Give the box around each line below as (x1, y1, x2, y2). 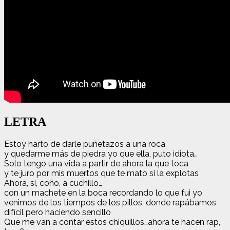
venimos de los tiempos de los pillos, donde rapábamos (4, 197, 216, 207)
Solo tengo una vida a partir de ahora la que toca (4, 158, 188, 168)
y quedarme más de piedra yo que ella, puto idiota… (4, 148, 198, 159)
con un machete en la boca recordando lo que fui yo (4, 187, 202, 198)
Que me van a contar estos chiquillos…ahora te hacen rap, (4, 217, 220, 227)
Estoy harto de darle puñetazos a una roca (4, 139, 165, 149)
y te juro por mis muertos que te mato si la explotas (4, 168, 199, 178)
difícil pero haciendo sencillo (4, 207, 111, 217)
